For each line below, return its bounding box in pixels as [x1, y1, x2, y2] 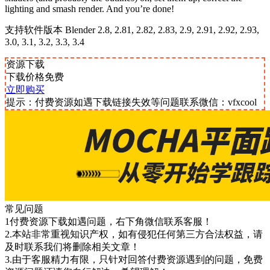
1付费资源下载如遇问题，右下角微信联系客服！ [5, 216, 212, 227]
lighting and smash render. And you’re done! [5, 4, 174, 14]
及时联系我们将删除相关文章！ [5, 242, 140, 253]
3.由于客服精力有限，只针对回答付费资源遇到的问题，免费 [5, 254, 263, 265]
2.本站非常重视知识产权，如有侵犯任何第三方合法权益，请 [5, 229, 263, 240]
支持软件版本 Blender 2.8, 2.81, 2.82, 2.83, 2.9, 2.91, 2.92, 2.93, [5, 25, 259, 36]
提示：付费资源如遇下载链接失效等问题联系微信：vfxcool [6, 97, 257, 108]
